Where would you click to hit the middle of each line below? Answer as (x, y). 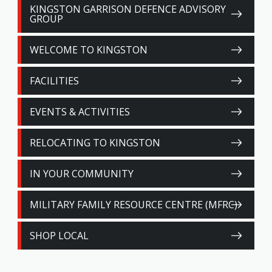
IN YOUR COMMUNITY (82, 174)
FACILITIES (54, 81)
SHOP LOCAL (59, 236)
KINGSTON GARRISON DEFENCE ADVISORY (128, 9)
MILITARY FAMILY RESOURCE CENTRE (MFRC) (134, 205)
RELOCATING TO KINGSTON (95, 143)
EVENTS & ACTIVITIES (80, 112)
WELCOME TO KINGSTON (89, 50)
